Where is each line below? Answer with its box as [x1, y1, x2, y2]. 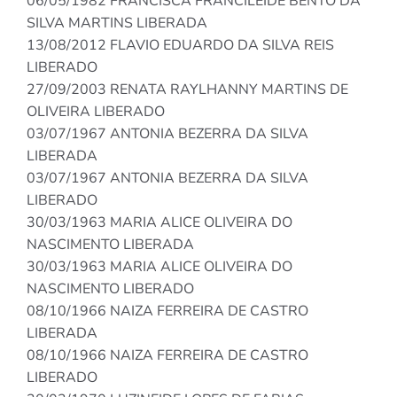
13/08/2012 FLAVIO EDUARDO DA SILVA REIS [27, 35, 334, 56]
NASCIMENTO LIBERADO [27, 279, 194, 300]
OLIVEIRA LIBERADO [27, 102, 165, 122]
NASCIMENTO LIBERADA [27, 235, 194, 255]
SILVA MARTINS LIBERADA [27, 13, 207, 34]
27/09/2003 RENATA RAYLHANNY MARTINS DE [27, 80, 348, 100]
